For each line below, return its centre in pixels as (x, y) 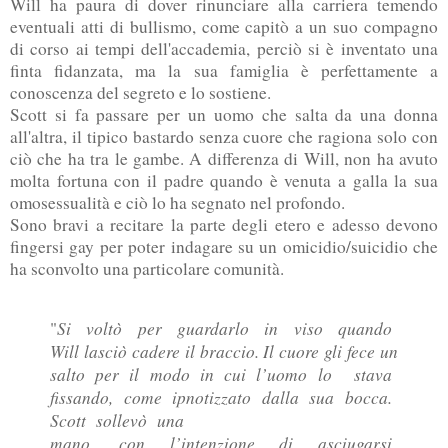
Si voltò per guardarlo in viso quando (227, 328)
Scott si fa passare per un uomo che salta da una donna (224, 114)
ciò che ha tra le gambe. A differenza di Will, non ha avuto (224, 158)
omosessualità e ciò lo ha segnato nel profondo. (177, 202)
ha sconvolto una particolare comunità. (147, 268)
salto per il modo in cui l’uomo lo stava (224, 374)
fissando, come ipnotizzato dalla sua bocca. (224, 397)
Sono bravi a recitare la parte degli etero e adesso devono (224, 224)
